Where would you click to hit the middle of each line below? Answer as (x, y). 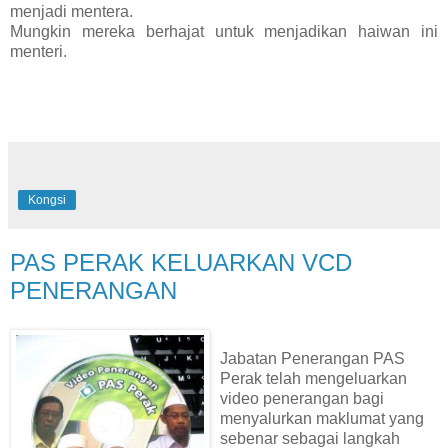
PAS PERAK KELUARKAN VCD (181, 262)
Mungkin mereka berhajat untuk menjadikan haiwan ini (224, 31)
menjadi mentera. (71, 11)
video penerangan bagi (302, 398)
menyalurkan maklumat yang (322, 418)
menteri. (38, 51)
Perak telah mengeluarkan (313, 378)
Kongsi (47, 199)
